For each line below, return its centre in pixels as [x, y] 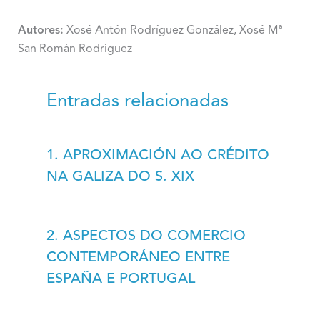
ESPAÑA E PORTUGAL [120, 279]
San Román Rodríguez [75, 49]
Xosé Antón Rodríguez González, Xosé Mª [172, 31]
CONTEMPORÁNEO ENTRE [138, 258]
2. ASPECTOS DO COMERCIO [146, 236]
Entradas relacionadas [137, 101]
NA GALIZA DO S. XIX [120, 177]
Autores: [40, 31]
